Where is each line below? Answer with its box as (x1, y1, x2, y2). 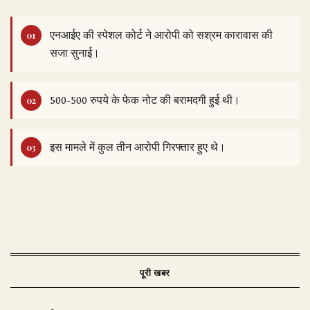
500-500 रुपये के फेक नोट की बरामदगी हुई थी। (50, 91, 240, 109)
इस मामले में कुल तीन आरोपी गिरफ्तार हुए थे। (50, 138, 226, 156)
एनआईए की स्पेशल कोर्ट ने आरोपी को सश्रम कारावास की (50, 26, 273, 44)
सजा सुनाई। (50, 44, 100, 62)
